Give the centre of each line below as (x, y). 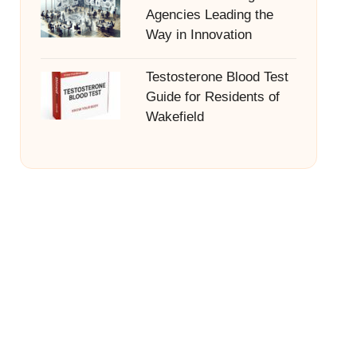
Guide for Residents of (212, 97)
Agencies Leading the (209, 15)
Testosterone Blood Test (217, 77)
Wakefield (175, 117)
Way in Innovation (198, 35)
